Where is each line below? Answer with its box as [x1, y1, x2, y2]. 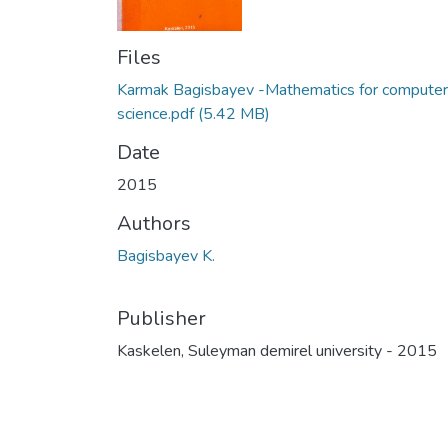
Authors [117, 209, 191, 237]
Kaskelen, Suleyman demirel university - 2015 [117, 339, 437, 362]
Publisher [117, 304, 206, 332]
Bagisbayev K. [117, 244, 215, 267]
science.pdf [117, 102, 194, 125]
